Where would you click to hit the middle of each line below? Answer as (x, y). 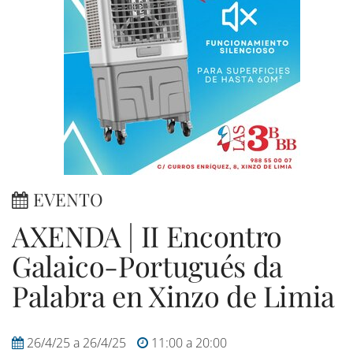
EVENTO (66, 199)
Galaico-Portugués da (147, 266)
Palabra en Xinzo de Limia (174, 295)
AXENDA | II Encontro (147, 236)
